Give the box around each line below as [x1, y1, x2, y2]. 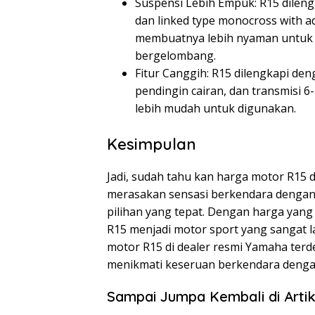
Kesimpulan [107, 134, 196, 155]
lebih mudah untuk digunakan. [135, 101, 296, 117]
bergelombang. [135, 48, 216, 64]
